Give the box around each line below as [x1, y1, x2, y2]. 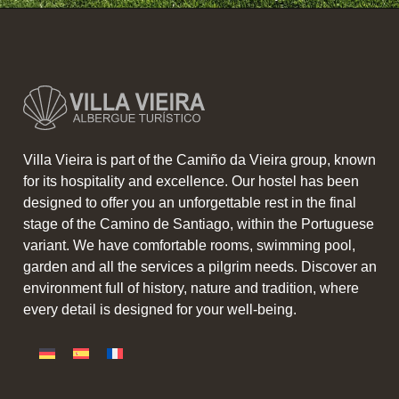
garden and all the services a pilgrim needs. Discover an [23, 258, 377, 274]
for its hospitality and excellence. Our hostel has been [23, 173, 359, 189]
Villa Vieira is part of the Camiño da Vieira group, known [23, 151, 376, 167]
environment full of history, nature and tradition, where [23, 280, 359, 296]
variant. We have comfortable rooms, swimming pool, [23, 237, 355, 253]
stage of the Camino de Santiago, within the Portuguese [23, 216, 374, 232]
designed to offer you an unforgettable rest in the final [23, 194, 356, 210]
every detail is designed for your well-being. [23, 301, 297, 317]
